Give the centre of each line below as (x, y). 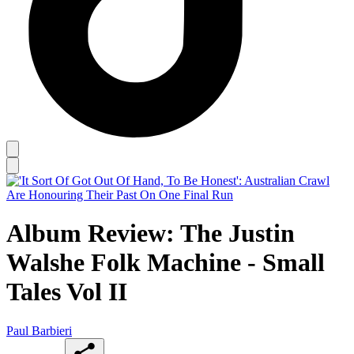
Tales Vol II (67, 292)
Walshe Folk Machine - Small (166, 263)
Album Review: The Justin (151, 233)
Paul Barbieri (39, 330)
